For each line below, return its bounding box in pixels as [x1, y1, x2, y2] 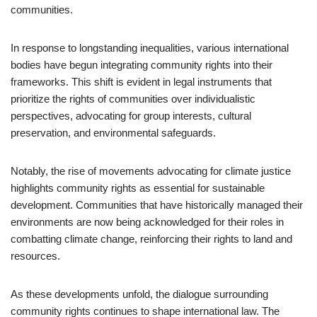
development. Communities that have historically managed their [11, 199, 303, 211]
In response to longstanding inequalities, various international [11, 42, 289, 54]
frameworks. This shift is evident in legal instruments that [11, 76, 272, 88]
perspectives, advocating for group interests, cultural [11, 110, 251, 122]
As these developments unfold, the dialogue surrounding [11, 288, 268, 300]
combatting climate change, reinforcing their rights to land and [11, 233, 292, 245]
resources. [11, 250, 60, 262]
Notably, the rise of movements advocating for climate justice [11, 165, 291, 177]
